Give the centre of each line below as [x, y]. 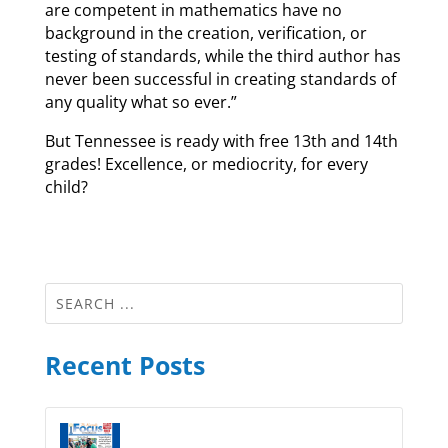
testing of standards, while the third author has [222, 56]
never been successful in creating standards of [220, 79]
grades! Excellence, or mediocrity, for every [206, 164]
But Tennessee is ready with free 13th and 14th [221, 141]
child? [66, 187]
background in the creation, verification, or [205, 33]
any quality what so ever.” [140, 102]
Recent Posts [124, 365]
